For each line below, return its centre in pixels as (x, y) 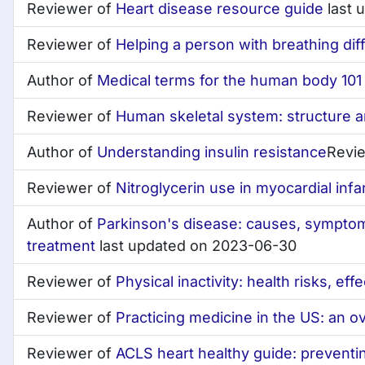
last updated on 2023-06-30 (196, 246)
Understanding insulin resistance (212, 152)
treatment (61, 246)
